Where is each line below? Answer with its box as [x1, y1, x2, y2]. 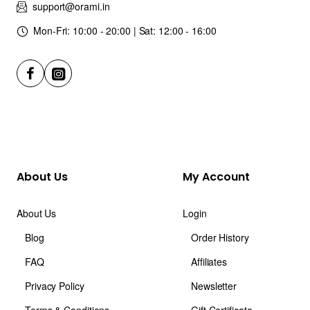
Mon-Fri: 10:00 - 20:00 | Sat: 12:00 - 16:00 [33, 24, 217, 38]
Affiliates [191, 255, 227, 269]
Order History [191, 230, 249, 245]
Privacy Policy [25, 279, 84, 293]
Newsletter [191, 279, 237, 293]
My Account [183, 169, 250, 185]
